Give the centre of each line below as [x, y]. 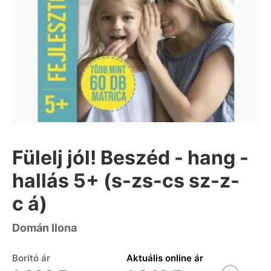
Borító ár [31, 258]
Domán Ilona [44, 228]
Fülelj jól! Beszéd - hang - [130, 158]
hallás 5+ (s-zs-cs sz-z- [126, 181]
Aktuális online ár [165, 258]
